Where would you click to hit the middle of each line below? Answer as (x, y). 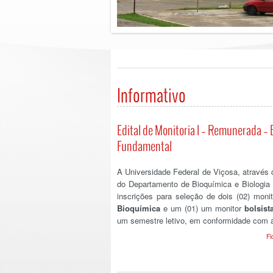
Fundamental (144, 146)
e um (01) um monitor (203, 208)
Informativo (151, 95)
